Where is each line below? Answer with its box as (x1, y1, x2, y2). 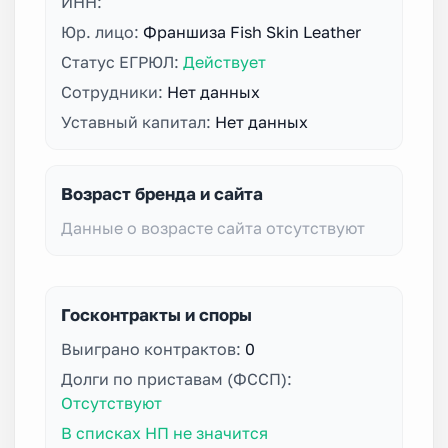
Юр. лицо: (61, 21, 143, 42)
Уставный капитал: (61, 111, 215, 132)
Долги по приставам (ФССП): (61, 368, 292, 389)
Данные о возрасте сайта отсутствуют (61, 217, 365, 238)
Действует (183, 51, 266, 72)
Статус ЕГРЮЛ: (61, 51, 183, 72)
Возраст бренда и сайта (61, 182, 263, 204)
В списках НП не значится (61, 422, 268, 443)
